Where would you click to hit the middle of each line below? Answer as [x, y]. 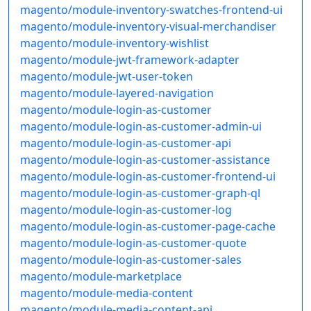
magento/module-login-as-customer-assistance [145, 160]
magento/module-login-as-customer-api [126, 143]
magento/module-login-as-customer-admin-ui [141, 127]
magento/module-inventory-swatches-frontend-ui [151, 10]
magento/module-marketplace [101, 277]
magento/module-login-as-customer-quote [133, 243]
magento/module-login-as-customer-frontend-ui [148, 177]
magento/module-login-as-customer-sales [131, 260]
